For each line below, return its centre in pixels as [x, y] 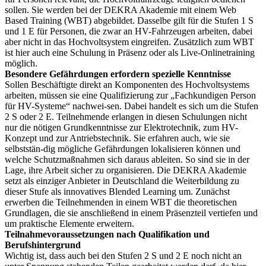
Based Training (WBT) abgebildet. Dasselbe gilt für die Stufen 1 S [129, 20]
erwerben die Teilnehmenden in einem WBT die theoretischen [121, 202]
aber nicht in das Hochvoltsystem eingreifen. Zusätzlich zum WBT [129, 42]
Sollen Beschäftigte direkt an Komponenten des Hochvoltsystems [127, 84]
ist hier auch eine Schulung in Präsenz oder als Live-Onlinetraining [130, 52]
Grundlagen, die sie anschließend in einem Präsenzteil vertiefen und [131, 213]
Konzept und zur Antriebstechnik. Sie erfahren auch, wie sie [117, 138]
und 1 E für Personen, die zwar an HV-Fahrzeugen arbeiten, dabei [129, 31]
